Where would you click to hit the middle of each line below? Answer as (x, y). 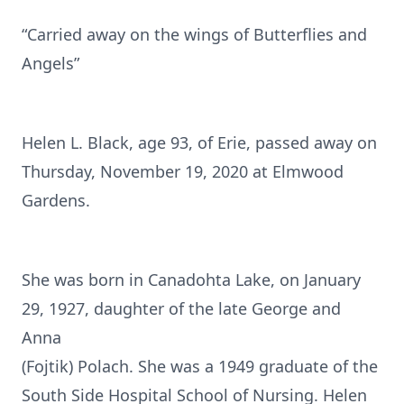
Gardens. (56, 200)
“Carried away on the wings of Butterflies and (194, 34)
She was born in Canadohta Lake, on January (191, 280)
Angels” (50, 63)
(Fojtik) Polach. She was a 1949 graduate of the (200, 366)
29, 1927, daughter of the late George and (181, 308)
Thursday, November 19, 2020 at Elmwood (183, 171)
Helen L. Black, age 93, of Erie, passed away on (199, 142)
